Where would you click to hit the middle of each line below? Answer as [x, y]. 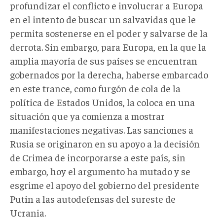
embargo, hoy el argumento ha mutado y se [100, 171]
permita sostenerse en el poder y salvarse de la [109, 33]
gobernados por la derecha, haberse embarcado [109, 74]
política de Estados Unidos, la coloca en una [102, 102]
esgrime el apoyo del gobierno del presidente [105, 184]
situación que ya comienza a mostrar [87, 115]
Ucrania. [28, 212]
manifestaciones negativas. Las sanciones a [102, 129]
